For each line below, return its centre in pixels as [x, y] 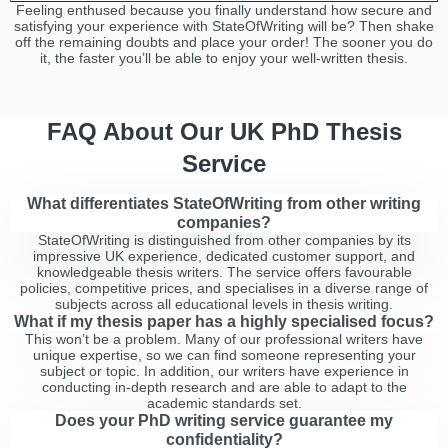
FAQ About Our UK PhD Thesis [224, 131]
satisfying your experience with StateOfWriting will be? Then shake [224, 26]
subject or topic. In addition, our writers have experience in [224, 371]
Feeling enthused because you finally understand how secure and [224, 10]
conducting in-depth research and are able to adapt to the [224, 387]
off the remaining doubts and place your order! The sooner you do [224, 42]
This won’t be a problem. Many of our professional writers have [224, 339]
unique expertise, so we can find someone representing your [224, 355]
